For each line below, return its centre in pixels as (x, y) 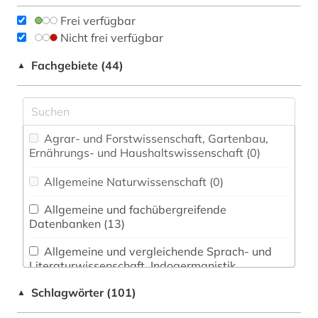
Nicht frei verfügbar (112, 37)
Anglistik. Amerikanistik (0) (178, 308)
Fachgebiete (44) (77, 65)
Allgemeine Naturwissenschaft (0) (216, 181)
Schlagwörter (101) (84, 292)
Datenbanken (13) (114, 223)
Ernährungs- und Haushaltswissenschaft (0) (253, 152)
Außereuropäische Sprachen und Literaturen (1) (274, 279)
